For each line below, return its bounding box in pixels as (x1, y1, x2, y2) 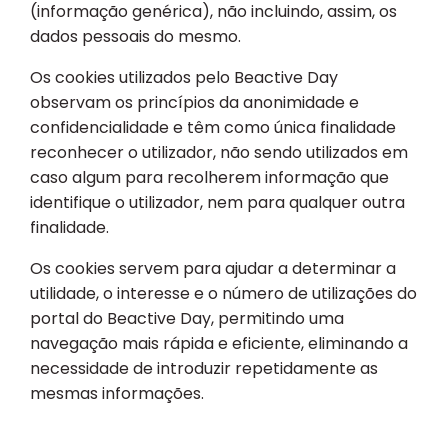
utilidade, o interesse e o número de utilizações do (30, 282, 417, 306)
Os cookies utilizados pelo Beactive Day (30, 66, 338, 90)
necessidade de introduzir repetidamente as (30, 357, 378, 381)
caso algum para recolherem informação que (30, 166, 389, 190)
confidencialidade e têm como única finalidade (30, 116, 396, 140)
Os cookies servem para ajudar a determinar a (30, 257, 396, 281)
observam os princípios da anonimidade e (30, 91, 359, 115)
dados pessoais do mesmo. (30, 25, 241, 49)
